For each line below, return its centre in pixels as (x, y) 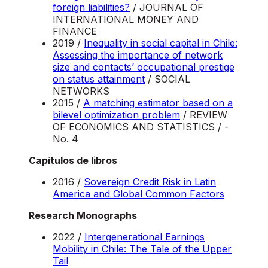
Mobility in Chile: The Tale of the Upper (142, 249)
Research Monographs (83, 216)
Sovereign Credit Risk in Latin (150, 182)
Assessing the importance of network (138, 55)
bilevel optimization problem (116, 115)
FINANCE (75, 31)
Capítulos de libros (73, 161)
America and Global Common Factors (138, 194)
